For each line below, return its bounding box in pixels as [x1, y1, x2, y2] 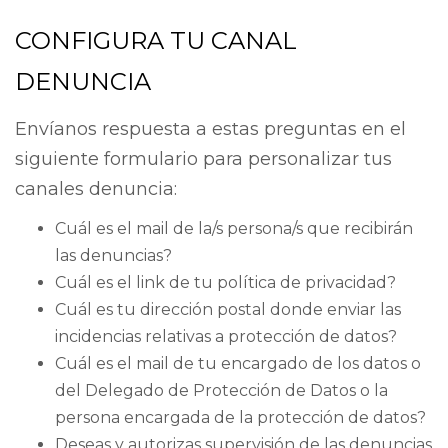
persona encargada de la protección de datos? [55, 408, 426, 428]
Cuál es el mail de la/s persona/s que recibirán [55, 219, 413, 239]
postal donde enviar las [217, 300, 401, 320]
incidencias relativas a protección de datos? [55, 327, 397, 347]
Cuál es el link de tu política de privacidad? [55, 273, 396, 293]
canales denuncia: [15, 177, 177, 200]
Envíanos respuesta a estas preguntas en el [15, 117, 406, 140]
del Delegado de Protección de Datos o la [55, 381, 388, 401]
